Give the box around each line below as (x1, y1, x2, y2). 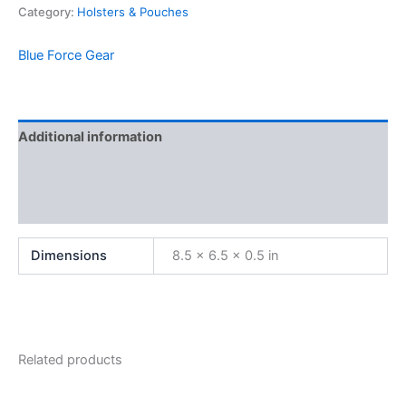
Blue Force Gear (18, 47, 114, 64)
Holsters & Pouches (77, 5, 188, 20)
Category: (18, 5, 77, 20)
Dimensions (31, 246, 108, 264)
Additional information (18, 128, 162, 145)
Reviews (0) (18, 198, 96, 215)
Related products (18, 351, 122, 368)
